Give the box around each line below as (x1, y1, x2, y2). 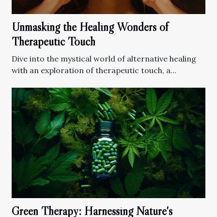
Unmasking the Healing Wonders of (12, 19, 168, 34)
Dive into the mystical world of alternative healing (12, 53, 196, 63)
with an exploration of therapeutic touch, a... (12, 65, 176, 75)
